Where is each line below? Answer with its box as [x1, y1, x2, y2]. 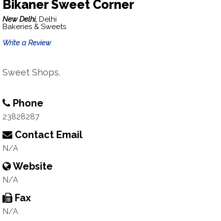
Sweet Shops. [2, 67, 60, 77]
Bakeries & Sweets [2, 22, 66, 31]
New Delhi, [2, 15, 39, 24]
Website [11, 160, 53, 172]
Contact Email [12, 129, 82, 141]
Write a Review [2, 38, 51, 47]
